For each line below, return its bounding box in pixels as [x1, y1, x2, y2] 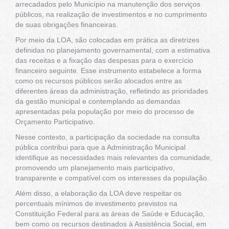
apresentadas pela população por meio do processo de [15, 107, 194, 116]
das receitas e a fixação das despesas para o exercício [15, 56, 193, 65]
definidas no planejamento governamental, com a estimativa [15, 46, 210, 55]
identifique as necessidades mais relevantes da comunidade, [15, 153, 212, 162]
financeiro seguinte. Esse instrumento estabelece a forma [15, 66, 201, 75]
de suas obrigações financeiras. [15, 20, 118, 29]
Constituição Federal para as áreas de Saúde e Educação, [15, 210, 205, 218]
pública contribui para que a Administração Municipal [15, 143, 186, 152]
